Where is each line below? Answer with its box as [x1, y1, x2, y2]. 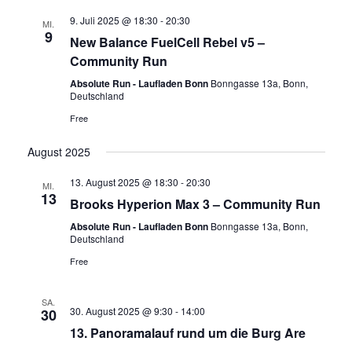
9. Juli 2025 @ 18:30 [69, 13, 158, 27]
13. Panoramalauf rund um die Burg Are [69, 324, 306, 342]
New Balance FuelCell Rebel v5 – [69, 33, 265, 51]
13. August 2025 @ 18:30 [69, 175, 178, 189]
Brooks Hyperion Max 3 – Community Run [69, 195, 321, 213]
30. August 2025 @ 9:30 [69, 304, 173, 317]
